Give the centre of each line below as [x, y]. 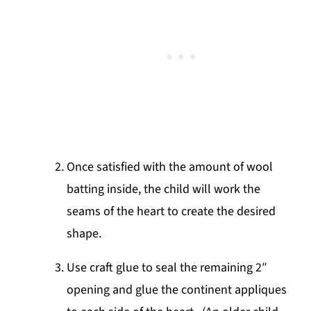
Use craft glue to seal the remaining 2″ [167, 267]
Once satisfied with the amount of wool [170, 167]
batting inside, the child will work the [164, 189]
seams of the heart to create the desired [171, 211]
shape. [86, 233]
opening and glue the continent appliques [177, 289]
